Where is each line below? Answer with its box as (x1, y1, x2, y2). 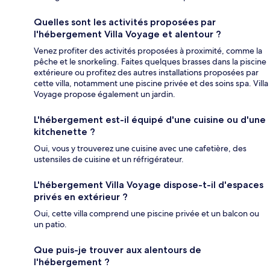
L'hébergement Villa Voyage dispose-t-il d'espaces (34, 179, 263, 191)
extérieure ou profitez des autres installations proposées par (34, 67, 259, 78)
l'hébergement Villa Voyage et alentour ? (34, 28, 221, 40)
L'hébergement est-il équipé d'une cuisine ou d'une (34, 114, 266, 126)
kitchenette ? (34, 126, 95, 138)
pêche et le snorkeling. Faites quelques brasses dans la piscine (34, 56, 266, 67)
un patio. (34, 219, 67, 230)
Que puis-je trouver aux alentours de (34, 244, 201, 256)
